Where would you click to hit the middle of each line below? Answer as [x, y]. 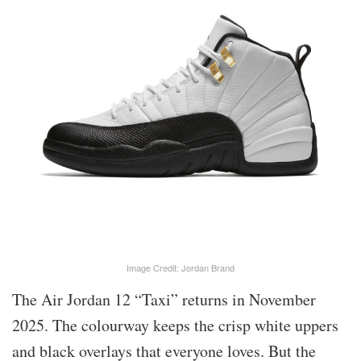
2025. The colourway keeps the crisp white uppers [175, 325]
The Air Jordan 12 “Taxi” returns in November [164, 299]
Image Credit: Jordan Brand [180, 267]
